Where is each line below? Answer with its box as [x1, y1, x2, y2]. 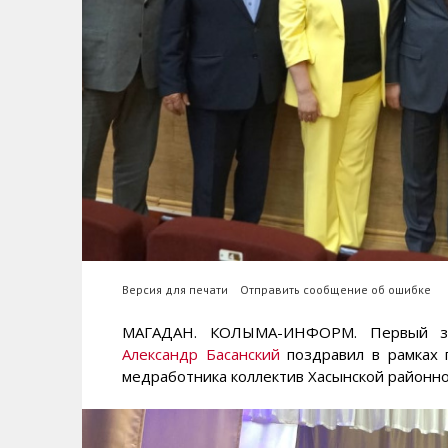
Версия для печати [122, 281, 228, 297]
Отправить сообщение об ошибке [240, 281, 431, 297]
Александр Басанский [122, 343, 280, 364]
